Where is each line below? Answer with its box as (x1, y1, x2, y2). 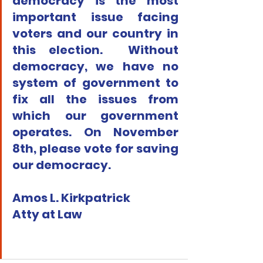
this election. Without (12, 42, 178, 59)
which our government (12, 107, 178, 124)
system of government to (12, 75, 178, 92)
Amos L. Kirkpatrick (12, 190, 130, 207)
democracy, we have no (12, 58, 178, 75)
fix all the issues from (12, 91, 178, 108)
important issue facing (12, 9, 178, 26)
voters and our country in (12, 25, 178, 42)
